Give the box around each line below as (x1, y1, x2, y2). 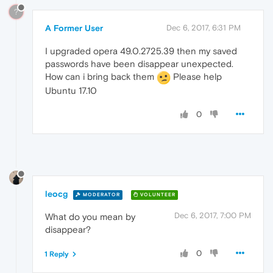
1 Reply (44, 250, 69, 259)
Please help (171, 71, 222, 82)
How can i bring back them (45, 71, 157, 82)
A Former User (45, 23, 103, 33)
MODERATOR (81, 191, 120, 197)
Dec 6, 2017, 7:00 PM (174, 211, 251, 221)
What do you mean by (45, 211, 135, 222)
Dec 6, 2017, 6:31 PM (166, 23, 241, 32)
